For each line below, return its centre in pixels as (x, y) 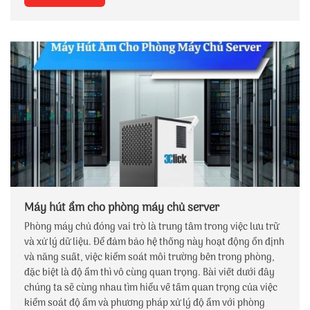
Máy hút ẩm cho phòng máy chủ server (122, 208)
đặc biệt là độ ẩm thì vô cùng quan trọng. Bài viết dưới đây (149, 273)
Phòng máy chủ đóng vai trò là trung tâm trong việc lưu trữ (152, 227)
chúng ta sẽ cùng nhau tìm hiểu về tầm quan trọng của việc (151, 288)
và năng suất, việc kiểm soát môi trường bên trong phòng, (149, 257)
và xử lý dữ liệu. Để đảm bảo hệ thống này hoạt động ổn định (154, 242)
